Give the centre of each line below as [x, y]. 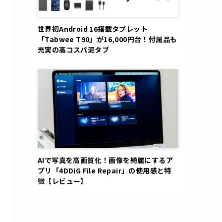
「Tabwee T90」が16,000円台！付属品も [108, 39]
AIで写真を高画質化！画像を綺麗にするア [105, 160]
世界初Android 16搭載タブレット [93, 29]
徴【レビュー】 [63, 181]
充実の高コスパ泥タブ [73, 50]
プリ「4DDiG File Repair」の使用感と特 [105, 170]
